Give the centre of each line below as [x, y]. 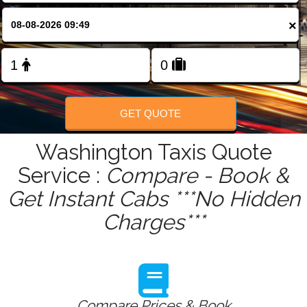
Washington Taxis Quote [153, 152]
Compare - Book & [197, 176]
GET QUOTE [151, 113]
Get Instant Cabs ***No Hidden [153, 199]
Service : [62, 176]
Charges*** [153, 222]
